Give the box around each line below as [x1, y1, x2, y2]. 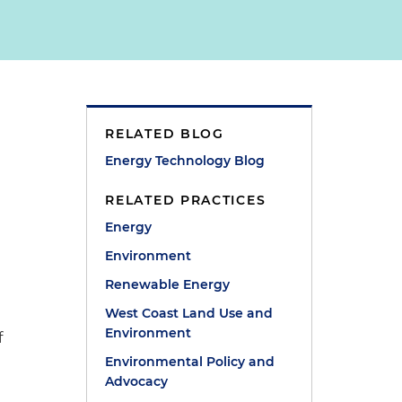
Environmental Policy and [105, 354, 275, 370]
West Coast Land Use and [105, 305, 274, 321]
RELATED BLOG [105, 126, 224, 142]
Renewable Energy [105, 276, 231, 293]
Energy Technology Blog [105, 153, 266, 169]
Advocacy [105, 373, 169, 389]
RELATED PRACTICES [105, 192, 267, 208]
